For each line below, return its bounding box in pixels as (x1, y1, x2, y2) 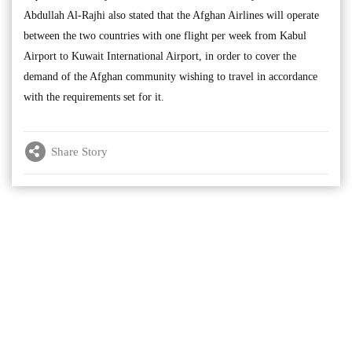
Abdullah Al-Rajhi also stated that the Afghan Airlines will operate (24, 9, 319, 21)
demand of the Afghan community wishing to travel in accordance (24, 71, 317, 82)
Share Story (51, 145, 108, 158)
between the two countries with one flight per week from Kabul (24, 30, 306, 42)
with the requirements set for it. (24, 91, 164, 103)
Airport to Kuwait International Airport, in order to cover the (24, 50, 296, 62)
